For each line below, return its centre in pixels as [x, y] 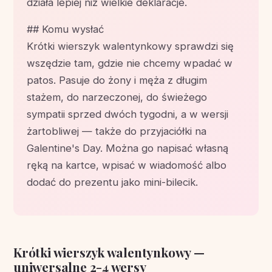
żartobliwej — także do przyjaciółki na [117, 131]
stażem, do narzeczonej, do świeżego [117, 97]
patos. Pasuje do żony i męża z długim [117, 80]
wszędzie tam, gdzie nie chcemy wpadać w [130, 63]
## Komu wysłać [65, 29]
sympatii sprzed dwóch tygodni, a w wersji [127, 114]
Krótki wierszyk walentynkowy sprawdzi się [130, 46]
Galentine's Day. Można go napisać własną [127, 148]
